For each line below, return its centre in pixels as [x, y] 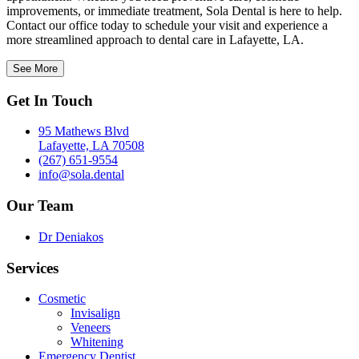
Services [32, 268]
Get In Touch [50, 100]
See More [35, 68]
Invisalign [95, 313]
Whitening [97, 342]
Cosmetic [62, 299]
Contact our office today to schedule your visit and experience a [167, 25]
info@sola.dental [81, 175]
